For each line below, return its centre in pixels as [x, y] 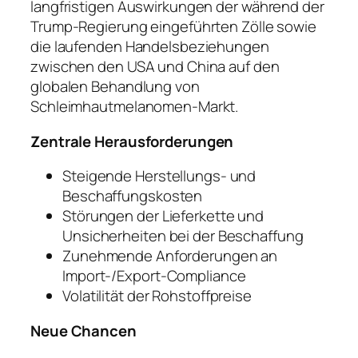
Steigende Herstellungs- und [159, 176]
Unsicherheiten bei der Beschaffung [183, 236]
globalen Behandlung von [115, 87]
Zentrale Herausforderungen [132, 141]
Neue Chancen [84, 330]
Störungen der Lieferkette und [163, 216]
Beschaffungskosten [133, 196]
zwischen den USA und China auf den [155, 67]
